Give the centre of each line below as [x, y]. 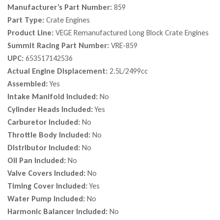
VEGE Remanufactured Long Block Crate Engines [132, 33]
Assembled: [28, 84]
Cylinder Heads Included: [51, 110]
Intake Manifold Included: [54, 97]
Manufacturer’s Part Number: [61, 7]
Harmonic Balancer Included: [58, 212]
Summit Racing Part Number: [59, 46]
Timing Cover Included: [48, 186]
